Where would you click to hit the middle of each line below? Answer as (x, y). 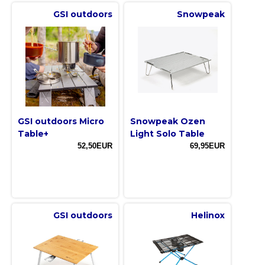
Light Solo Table (167, 134)
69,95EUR (207, 146)
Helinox (208, 216)
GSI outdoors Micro (61, 122)
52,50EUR (95, 146)
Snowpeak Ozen (168, 122)
